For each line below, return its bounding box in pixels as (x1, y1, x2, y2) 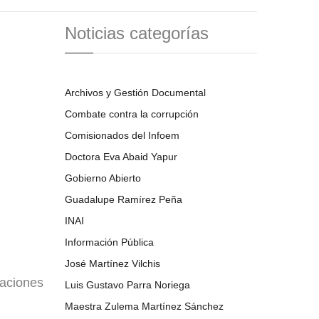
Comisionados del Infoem (65, 130, 179, 141)
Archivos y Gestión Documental (65, 87, 206, 98)
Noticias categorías (65, 23, 209, 43)
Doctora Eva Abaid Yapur (65, 151, 177, 162)
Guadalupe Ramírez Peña (65, 194, 182, 205)
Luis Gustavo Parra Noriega (65, 279, 190, 291)
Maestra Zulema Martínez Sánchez (65, 300, 224, 312)
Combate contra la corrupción (65, 108, 199, 120)
